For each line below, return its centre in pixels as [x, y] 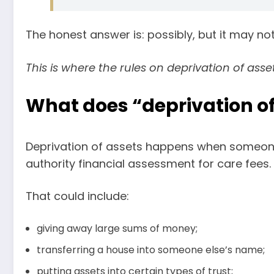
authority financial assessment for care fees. [148, 163]
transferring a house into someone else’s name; [151, 250]
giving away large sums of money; [117, 228]
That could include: [77, 196]
